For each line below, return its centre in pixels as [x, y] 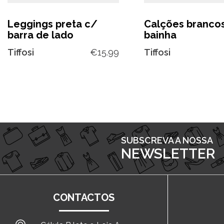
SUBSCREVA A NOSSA [167, 140]
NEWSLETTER [168, 153]
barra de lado [40, 35]
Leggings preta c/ [52, 24]
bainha [160, 35]
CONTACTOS [84, 197]
